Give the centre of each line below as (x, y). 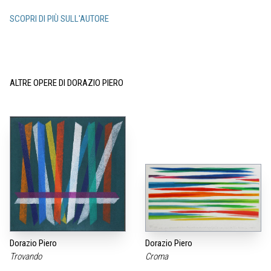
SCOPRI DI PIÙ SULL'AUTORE (59, 19)
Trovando (27, 256)
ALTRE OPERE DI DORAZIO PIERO (67, 83)
